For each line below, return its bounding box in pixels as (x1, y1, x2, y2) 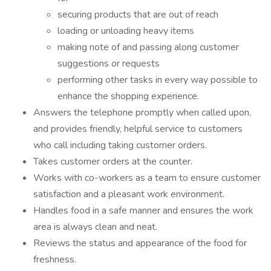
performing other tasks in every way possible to (57, 73, 258, 87)
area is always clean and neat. (33, 220, 157, 233)
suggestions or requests (57, 57, 160, 70)
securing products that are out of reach (57, 8, 218, 21)
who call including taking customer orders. (33, 139, 207, 152)
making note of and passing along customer (57, 41, 239, 54)
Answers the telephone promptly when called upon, (33, 106, 251, 119)
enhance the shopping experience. (57, 90, 199, 103)
